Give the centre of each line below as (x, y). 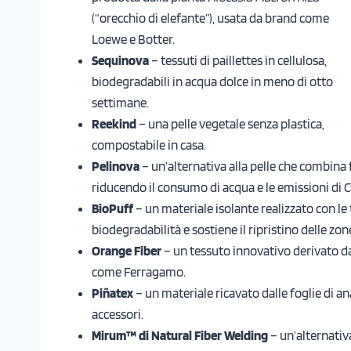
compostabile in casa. (149, 145)
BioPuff (112, 208)
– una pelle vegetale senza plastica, (230, 123)
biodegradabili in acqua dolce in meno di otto (212, 81)
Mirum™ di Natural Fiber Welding (180, 335)
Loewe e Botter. (133, 39)
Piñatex (112, 293)
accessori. (118, 314)
